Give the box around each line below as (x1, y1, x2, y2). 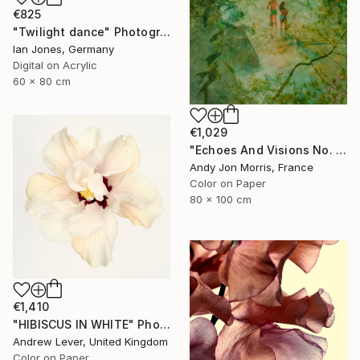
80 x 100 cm (190, 192, 252, 206)
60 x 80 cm (13, 75, 71, 88)
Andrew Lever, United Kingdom (13, 335, 168, 348)
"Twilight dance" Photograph (159, 25, 170, 39)
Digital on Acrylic (13, 59, 97, 72)
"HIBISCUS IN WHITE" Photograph (159, 317, 170, 331)
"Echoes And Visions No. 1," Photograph (335, 142, 346, 157)
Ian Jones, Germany (13, 43, 114, 55)
